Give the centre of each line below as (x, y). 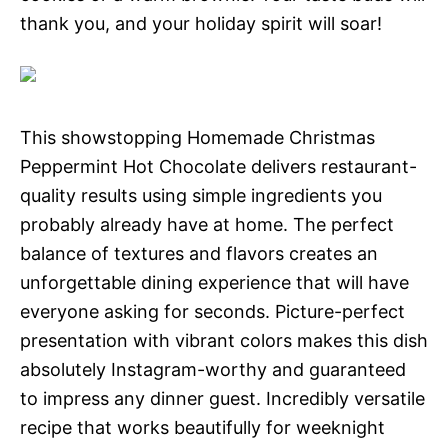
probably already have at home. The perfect (207, 225)
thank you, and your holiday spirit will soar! (201, 24)
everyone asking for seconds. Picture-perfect (212, 312)
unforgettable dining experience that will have (214, 283)
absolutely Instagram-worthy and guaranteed (213, 370)
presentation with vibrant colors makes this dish (224, 341)
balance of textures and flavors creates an (199, 254)
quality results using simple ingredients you (201, 196)
